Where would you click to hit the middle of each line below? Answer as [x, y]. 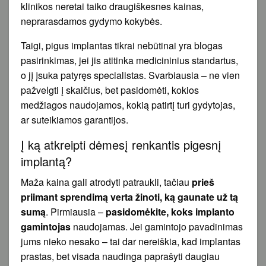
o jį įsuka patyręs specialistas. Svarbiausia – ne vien [130, 75]
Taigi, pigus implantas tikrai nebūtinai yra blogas [122, 45]
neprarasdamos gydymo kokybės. [91, 21]
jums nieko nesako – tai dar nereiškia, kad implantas [131, 241]
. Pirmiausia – [76, 211]
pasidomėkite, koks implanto [170, 211]
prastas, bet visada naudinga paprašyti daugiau [120, 256]
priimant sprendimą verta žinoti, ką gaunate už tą [129, 197]
